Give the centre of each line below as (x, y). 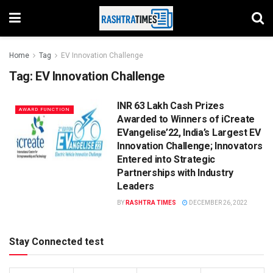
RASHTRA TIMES (151, 203)
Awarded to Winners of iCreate (186, 119)
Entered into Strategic (166, 159)
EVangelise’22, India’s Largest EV (189, 133)
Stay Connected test (56, 242)
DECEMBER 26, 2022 (218, 203)
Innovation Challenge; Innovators (190, 146)
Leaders (136, 186)
